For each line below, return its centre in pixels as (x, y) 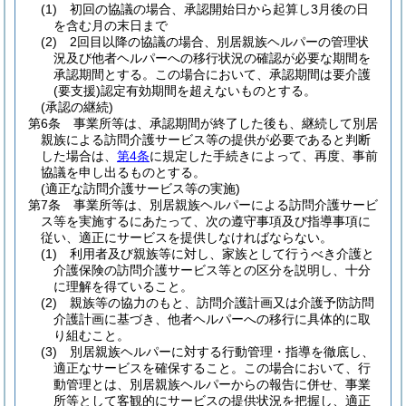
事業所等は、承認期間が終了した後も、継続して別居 (226, 123)
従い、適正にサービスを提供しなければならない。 (187, 237)
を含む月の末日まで (111, 25)
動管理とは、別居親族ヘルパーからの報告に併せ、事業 (212, 384)
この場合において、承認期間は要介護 (263, 74)
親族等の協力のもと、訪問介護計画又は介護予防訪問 (222, 303)
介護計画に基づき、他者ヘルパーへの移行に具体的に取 (212, 319)
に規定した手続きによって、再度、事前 (264, 156)
